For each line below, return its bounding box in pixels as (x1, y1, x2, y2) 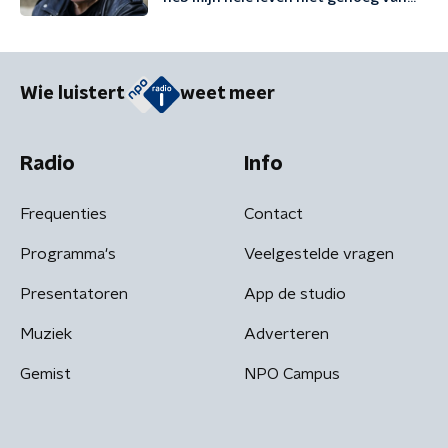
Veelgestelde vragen (244, 245, 394, 262)
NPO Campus (244, 365, 340, 382)
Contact (244, 205, 303, 222)
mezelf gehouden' (163, 9, 286, 23)
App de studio (244, 285, 346, 302)
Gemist (20, 365, 71, 382)
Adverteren (244, 325, 329, 342)
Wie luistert (20, 85, 125, 104)
